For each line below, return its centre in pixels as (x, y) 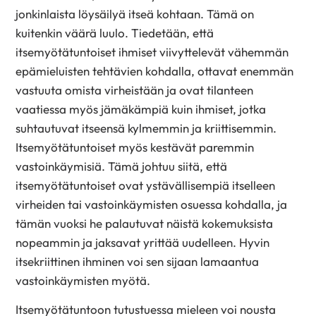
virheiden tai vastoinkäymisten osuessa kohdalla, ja (152, 205)
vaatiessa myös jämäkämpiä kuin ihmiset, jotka (141, 109)
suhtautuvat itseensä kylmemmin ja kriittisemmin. (146, 128)
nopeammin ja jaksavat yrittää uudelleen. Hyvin (143, 243)
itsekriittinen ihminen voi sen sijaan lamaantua (138, 262)
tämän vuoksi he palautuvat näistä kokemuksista (145, 224)
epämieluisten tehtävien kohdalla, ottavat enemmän (155, 71)
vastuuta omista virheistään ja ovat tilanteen (135, 90)
